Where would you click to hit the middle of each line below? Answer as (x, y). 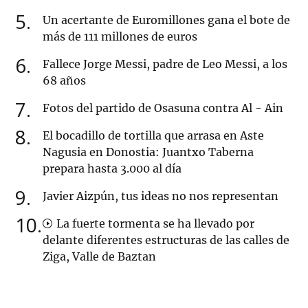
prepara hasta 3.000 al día (112, 169)
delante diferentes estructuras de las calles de (166, 240)
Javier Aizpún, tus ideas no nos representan (161, 196)
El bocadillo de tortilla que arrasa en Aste (153, 136)
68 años (64, 81)
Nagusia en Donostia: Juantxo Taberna (148, 152)
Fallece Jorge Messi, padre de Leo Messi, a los (165, 64)
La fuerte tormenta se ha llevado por (154, 224)
